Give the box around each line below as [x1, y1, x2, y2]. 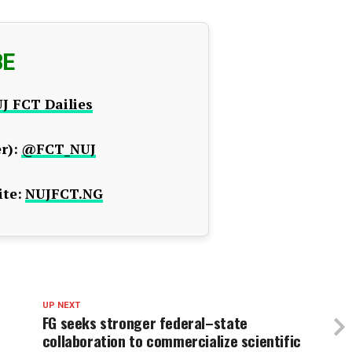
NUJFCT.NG [25, 185, 103, 203]
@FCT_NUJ [21, 140, 96, 158]
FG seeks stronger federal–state [42, 311, 247, 334]
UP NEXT [42, 300, 80, 310]
